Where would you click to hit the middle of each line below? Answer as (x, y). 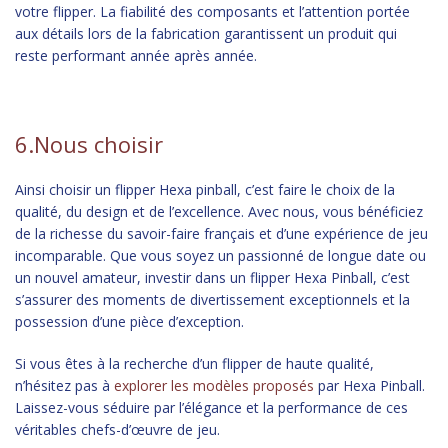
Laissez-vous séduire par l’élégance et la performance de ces (211, 407)
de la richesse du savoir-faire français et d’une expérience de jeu (221, 233)
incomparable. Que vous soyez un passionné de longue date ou (220, 255)
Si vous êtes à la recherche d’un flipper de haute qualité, (194, 363)
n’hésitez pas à (64, 385)
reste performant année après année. (136, 55)
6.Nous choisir (89, 144)
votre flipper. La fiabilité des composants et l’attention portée (212, 11)
